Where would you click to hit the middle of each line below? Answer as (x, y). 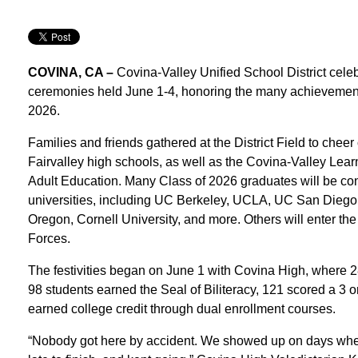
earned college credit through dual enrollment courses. (181, 308)
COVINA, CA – (72, 72)
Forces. (49, 238)
